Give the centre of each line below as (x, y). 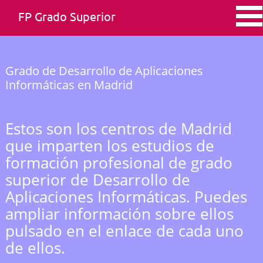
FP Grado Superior (67, 16)
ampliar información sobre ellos (119, 214)
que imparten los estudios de (110, 146)
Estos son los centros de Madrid (119, 129)
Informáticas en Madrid (69, 85)
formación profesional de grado (119, 163)
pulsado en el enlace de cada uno (124, 231)
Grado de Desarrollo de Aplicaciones (104, 71)
